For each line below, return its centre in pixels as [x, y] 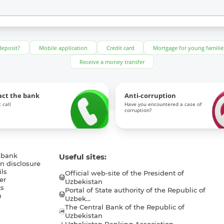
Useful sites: [82, 156]
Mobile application [63, 47]
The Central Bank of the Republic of [125, 207]
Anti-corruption [150, 95]
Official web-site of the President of [125, 173]
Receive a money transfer [112, 61]
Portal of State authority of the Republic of [135, 190]
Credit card [120, 47]
